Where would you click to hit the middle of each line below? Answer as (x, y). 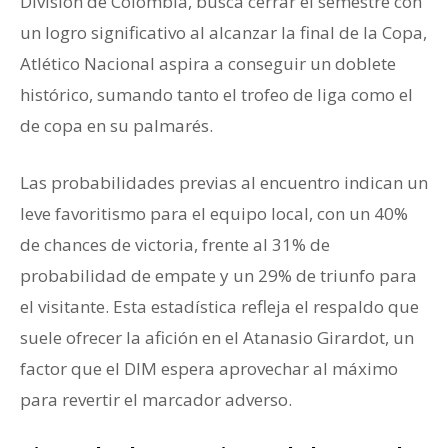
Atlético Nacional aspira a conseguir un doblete (208, 64)
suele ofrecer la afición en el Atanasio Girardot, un (217, 338)
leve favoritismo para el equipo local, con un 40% (214, 214)
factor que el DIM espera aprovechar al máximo (209, 369)
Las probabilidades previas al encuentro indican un (224, 183)
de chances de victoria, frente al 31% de (175, 245)
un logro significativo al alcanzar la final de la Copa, (223, 33)
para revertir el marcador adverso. (156, 400)
